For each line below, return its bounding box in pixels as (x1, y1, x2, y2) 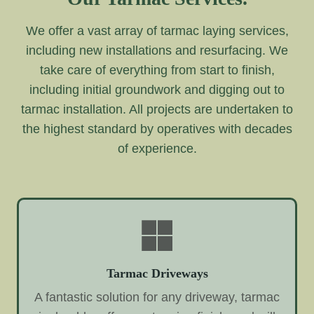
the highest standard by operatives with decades (22, 122, 292, 137)
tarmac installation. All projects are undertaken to (21, 102, 293, 117)
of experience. (117, 142, 197, 156)
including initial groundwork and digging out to (29, 83, 285, 97)
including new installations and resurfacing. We (26, 43, 288, 58)
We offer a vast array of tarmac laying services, (25, 24, 289, 39)
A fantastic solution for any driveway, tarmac (34, 289, 280, 304)
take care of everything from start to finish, (39, 63, 275, 78)
